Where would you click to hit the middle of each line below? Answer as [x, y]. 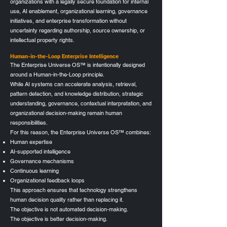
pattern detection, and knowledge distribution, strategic [77, 93]
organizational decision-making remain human [66, 113]
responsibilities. [29, 122]
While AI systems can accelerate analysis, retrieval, [73, 84]
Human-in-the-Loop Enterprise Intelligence [64, 56]
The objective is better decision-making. [59, 219]
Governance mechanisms [42, 161]
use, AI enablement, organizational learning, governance [79, 11]
